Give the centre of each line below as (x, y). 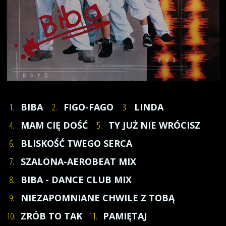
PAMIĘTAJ (125, 216)
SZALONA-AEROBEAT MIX (78, 161)
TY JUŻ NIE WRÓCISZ (154, 125)
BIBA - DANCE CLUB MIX (76, 180)
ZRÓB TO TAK (51, 216)
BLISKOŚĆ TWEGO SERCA (76, 143)
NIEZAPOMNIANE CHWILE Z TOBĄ (98, 198)
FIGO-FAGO (89, 107)
